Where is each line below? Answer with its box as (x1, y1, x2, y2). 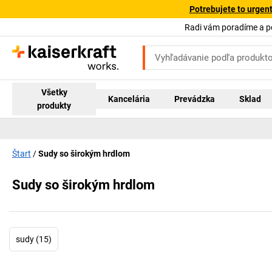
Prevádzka (174, 93, 216, 104)
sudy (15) (16, 234, 52, 245)
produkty (37, 100, 72, 110)
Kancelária (108, 93, 151, 104)
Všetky (41, 87, 67, 97)
